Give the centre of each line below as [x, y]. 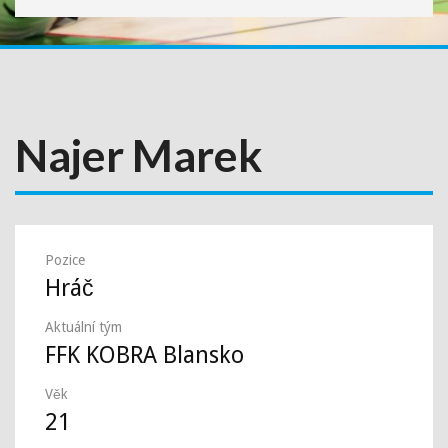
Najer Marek [138, 155]
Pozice [65, 260]
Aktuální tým [83, 327]
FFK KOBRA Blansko [144, 355]
